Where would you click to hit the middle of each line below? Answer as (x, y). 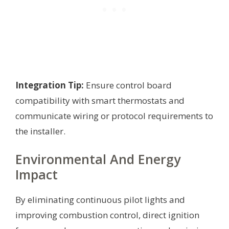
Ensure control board (128, 85)
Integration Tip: (50, 85)
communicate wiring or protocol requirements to (114, 116)
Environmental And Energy (98, 159)
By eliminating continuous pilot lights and (100, 199)
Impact (37, 174)
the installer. (40, 131)
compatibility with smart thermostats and (100, 100)
